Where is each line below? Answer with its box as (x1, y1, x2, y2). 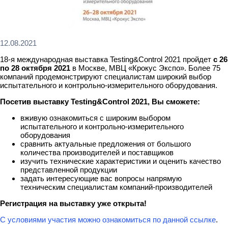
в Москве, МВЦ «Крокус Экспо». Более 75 (72, 64, 220, 72)
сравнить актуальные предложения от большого (20, 139, 191, 148)
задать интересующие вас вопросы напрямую (20, 174, 182, 183)
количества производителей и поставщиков (20, 148, 174, 157)
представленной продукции (20, 165, 117, 174)
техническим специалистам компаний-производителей (20, 183, 212, 191)
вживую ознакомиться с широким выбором (20, 113, 170, 122)
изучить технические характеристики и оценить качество (20, 157, 221, 165)
